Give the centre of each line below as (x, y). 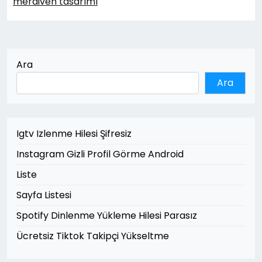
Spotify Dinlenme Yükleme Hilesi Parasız (107, 216)
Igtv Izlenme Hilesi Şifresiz (74, 134)
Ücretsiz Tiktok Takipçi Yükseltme (93, 236)
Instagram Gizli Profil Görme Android (100, 154)
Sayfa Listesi (44, 195)
